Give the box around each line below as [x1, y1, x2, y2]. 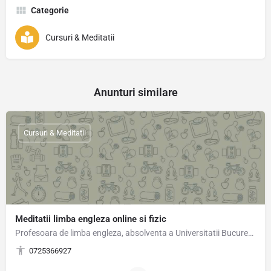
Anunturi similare [93, 85, 178, 99]
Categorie [31, 5, 69, 15]
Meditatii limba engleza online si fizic [15, 213, 166, 224]
